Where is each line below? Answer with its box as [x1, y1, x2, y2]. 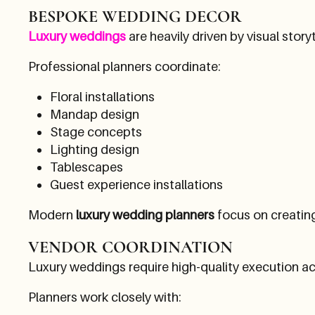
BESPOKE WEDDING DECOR [28, 6, 242, 27]
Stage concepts [49, 124, 142, 139]
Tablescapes [49, 159, 123, 174]
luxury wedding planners [76, 207, 214, 222]
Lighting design [49, 141, 139, 157]
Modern [28, 207, 76, 222]
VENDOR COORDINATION [28, 236, 233, 257]
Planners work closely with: [28, 289, 181, 304]
